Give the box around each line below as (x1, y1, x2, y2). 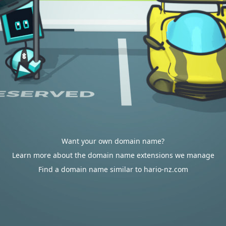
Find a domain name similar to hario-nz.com (38, 164, 188, 174)
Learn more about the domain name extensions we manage (12, 150, 214, 160)
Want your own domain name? (62, 136, 164, 146)
